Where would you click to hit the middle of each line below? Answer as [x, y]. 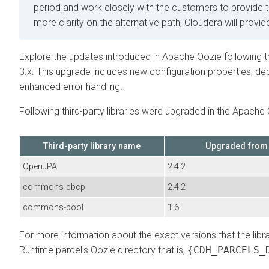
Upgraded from [236, 146]
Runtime [36, 250]
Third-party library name [92, 146]
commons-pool [53, 207]
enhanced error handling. [71, 86]
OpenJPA [40, 166]
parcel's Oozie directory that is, [120, 250]
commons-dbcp [54, 187]
